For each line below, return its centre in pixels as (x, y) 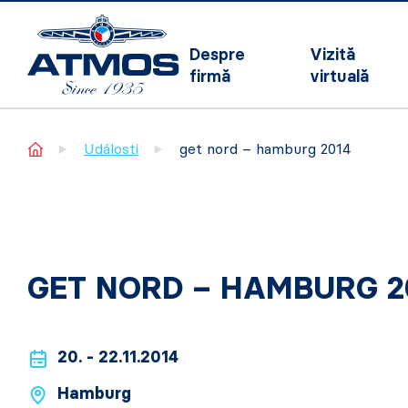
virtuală (340, 76)
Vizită (333, 55)
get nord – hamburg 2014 (265, 149)
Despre (218, 55)
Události (111, 149)
